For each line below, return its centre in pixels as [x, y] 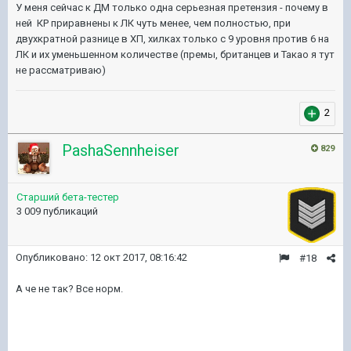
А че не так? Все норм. [69, 289]
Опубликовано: [53, 257]
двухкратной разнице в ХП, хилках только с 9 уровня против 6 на [172, 39]
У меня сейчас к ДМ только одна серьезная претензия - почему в [172, 7]
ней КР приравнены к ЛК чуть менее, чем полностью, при [153, 23]
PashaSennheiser [121, 150]
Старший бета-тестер [68, 197]
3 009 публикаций [57, 211]
